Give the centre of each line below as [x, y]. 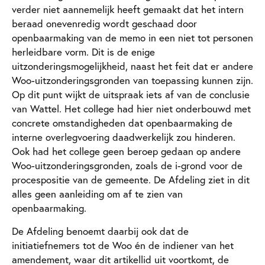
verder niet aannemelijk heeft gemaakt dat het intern [128, 9]
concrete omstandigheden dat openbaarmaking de [122, 122]
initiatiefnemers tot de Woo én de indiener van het [123, 245]
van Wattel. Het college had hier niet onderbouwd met [131, 108]
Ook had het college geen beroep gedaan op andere [126, 151]
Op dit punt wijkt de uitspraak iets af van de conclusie [131, 94]
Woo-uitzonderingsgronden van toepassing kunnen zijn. [132, 80]
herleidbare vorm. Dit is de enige [83, 51]
